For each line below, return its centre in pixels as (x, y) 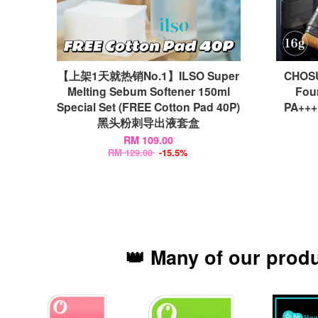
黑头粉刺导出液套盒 (149, 122)
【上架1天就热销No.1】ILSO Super (149, 75)
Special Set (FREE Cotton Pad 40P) (149, 106)
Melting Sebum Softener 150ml (148, 91)
